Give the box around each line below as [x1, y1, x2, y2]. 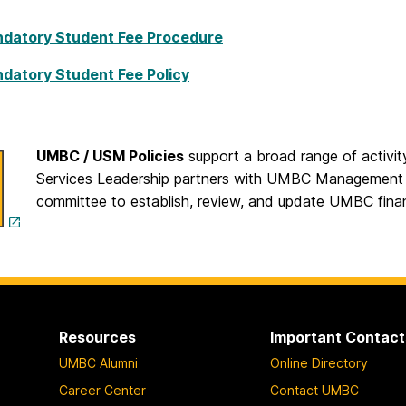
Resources [58, 328, 136, 347]
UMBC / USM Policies [36, 147, 184, 166]
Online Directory [270, 355, 369, 372]
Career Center [58, 382, 146, 399]
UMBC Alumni [58, 355, 138, 372]
